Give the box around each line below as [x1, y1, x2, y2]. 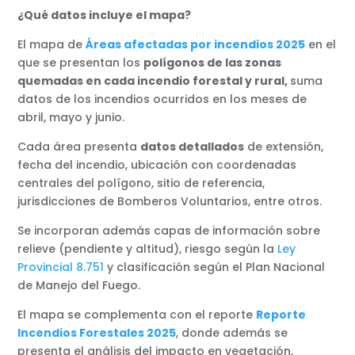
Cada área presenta [17, 139, 141, 155]
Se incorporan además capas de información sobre [17, 223, 321, 239]
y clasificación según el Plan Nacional [104, 259, 326, 276]
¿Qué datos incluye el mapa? [17, 7, 192, 24]
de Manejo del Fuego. [17, 277, 144, 294]
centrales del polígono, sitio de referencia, [17, 175, 265, 192]
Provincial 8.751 [17, 259, 105, 276]
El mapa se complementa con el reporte [17, 307, 257, 323]
